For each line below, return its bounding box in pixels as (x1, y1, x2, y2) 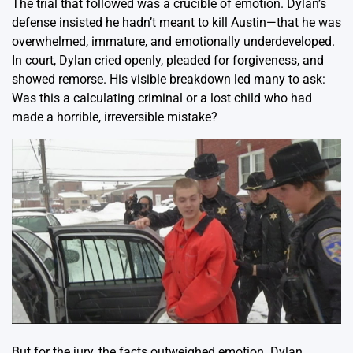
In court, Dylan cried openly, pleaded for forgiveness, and (12, 52, 324, 68)
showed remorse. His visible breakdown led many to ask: (12, 71, 325, 87)
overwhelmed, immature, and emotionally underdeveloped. (12, 33, 335, 49)
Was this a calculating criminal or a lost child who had (12, 90, 312, 106)
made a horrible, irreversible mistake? (12, 109, 217, 124)
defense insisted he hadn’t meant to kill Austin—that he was (12, 14, 341, 30)
